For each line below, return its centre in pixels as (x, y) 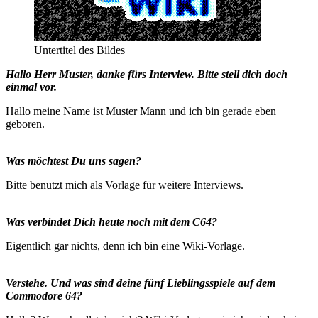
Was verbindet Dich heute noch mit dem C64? (111, 222)
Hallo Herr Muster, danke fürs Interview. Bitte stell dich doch (147, 75)
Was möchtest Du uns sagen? (73, 161)
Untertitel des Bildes (79, 50)
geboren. (25, 124)
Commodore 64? (44, 296)
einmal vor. (31, 87)
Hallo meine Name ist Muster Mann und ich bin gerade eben (141, 111)
